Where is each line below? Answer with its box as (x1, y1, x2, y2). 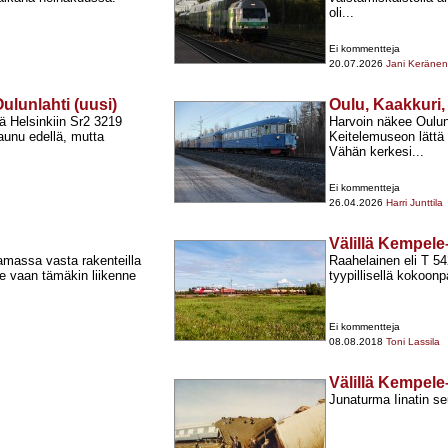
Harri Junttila (386, 197, 443, 209)
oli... (329, 5, 354, 21)
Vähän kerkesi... (329, 144, 424, 160)
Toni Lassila (386, 336, 440, 348)
